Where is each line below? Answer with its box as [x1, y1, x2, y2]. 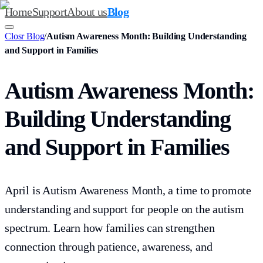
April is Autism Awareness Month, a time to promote [5, 184, 251, 197]
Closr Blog [5, 31, 45, 41]
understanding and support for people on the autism [5, 203, 244, 216]
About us [67, 5, 107, 18]
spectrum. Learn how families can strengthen [5, 221, 215, 235]
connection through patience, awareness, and [5, 240, 213, 254]
